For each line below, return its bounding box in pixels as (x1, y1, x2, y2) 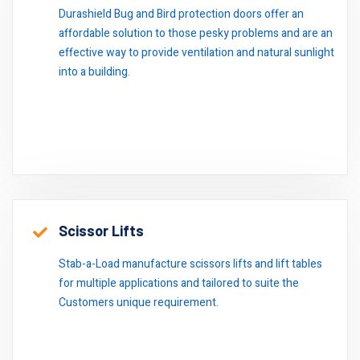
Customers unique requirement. (59, 294, 219, 311)
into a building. (59, 63, 130, 80)
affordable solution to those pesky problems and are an (59, 25, 333, 42)
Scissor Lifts (59, 222, 144, 239)
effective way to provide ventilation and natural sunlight (59, 44, 334, 61)
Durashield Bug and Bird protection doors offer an (59, 6, 304, 22)
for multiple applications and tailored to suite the (59, 275, 299, 292)
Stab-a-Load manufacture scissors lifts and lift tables (59, 256, 322, 272)
